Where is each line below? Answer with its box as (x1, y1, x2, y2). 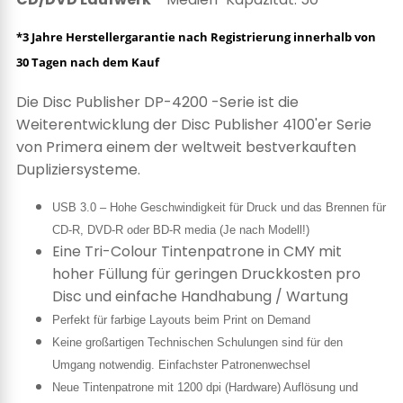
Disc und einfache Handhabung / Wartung (52, 285, 348, 307)
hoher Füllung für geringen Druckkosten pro (52, 263, 361, 284)
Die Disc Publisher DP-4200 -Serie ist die (16, 91, 299, 112)
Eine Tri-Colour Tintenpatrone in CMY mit (52, 240, 342, 262)
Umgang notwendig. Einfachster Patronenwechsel (52, 357, 310, 372)
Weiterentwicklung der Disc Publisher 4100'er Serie (16, 113, 372, 135)
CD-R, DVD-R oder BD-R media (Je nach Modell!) (52, 222, 309, 237)
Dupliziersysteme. (16, 158, 140, 180)
